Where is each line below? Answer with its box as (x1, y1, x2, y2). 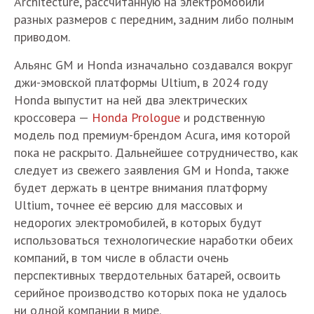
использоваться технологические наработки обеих (14, 231, 293, 248)
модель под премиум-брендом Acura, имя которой (14, 126, 290, 143)
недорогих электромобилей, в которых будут (14, 214, 262, 231)
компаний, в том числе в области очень (14, 249, 228, 266)
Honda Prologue (92, 109, 180, 125)
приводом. (14, 28, 70, 45)
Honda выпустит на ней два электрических (14, 91, 247, 108)
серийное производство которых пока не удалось (14, 284, 287, 301)
